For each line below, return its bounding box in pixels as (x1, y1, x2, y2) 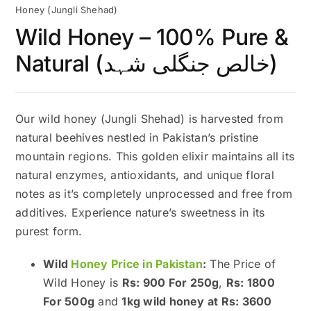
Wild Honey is (43, 275, 122, 289)
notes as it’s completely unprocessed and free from (15, 186, 293, 201)
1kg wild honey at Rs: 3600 (121, 294, 272, 308)
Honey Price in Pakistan (71, 256, 203, 271)
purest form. (15, 224, 83, 238)
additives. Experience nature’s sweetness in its (15, 205, 265, 219)
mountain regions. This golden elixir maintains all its (15, 149, 295, 163)
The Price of (206, 256, 276, 271)
